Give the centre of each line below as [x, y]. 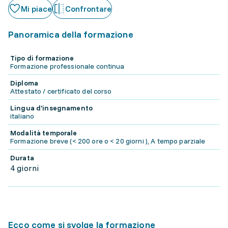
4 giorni [25, 168]
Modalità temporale [44, 133]
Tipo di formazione [42, 58]
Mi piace [36, 9]
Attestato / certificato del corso [61, 91]
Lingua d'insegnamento [51, 108]
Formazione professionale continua [67, 66]
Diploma [24, 83]
